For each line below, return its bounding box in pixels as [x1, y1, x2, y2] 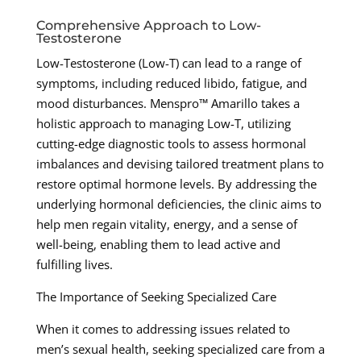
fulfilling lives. [35, 256, 113, 273]
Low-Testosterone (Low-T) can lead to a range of [35, 55, 301, 72]
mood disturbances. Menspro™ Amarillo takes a [35, 95, 300, 112]
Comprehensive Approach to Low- [35, 18, 261, 34]
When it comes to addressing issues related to [35, 321, 290, 338]
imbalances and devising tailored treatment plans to [35, 156, 324, 172]
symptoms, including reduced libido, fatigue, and [35, 75, 307, 92]
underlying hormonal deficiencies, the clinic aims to [35, 196, 322, 213]
